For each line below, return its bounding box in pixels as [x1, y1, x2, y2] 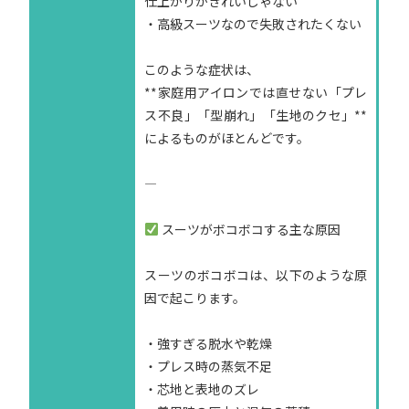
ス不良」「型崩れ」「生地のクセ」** [144, 106, 368, 125]
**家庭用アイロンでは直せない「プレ [144, 83, 368, 102]
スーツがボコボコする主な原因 [159, 220, 341, 239]
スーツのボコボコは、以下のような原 [144, 266, 368, 285]
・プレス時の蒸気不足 [144, 357, 273, 376]
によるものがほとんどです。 [144, 129, 310, 148]
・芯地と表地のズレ [144, 380, 260, 399]
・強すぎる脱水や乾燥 [144, 334, 273, 353]
